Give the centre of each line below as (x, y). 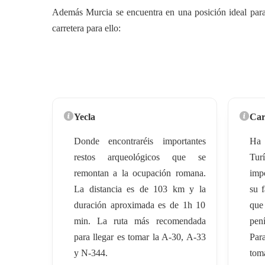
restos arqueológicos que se (140, 157)
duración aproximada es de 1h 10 (140, 205)
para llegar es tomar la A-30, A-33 (140, 237)
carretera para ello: (86, 28)
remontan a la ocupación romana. (140, 173)
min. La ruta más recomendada (140, 221)
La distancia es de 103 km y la (140, 189)
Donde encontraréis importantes (140, 141)
